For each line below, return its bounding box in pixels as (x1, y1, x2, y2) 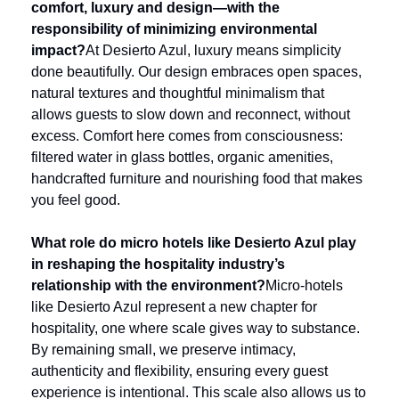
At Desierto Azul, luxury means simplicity (85, 43, 341, 58)
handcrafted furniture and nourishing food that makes (31, 171, 362, 186)
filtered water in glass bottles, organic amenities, (31, 150, 333, 165)
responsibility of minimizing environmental (31, 21, 317, 37)
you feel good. (31, 192, 120, 208)
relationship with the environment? (31, 278, 265, 293)
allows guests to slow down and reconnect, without (31, 107, 350, 122)
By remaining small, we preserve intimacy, (31, 342, 296, 357)
